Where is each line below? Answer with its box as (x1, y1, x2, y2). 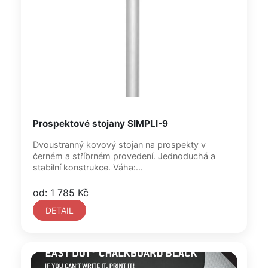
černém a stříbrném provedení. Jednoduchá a (33, 151, 158, 161)
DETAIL (45, 205, 74, 215)
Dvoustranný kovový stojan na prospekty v (33, 139, 206, 150)
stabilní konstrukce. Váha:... (33, 162, 143, 172)
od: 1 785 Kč (33, 187, 89, 199)
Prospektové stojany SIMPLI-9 (33, 118, 168, 129)
